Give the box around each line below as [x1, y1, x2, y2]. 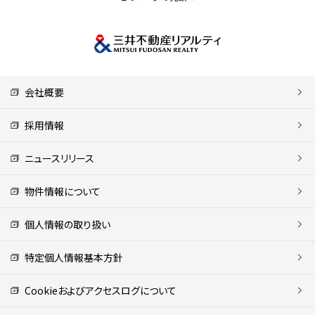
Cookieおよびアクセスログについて [20, 283, 176, 297]
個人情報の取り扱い [20, 217, 110, 231]
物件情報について [20, 184, 101, 198]
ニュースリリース [20, 150, 94, 165]
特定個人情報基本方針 [20, 250, 123, 264]
